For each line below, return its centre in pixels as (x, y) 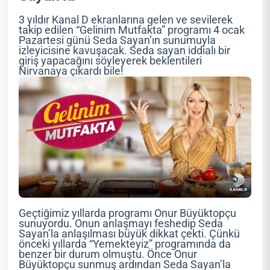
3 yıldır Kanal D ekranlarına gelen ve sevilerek (126, 20)
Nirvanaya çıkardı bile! (71, 71)
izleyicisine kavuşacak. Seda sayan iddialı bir (125, 51)
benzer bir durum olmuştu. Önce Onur (108, 254)
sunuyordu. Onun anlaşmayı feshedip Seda (121, 223)
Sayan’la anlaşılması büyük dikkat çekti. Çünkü (130, 234)
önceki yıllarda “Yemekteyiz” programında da (125, 244)
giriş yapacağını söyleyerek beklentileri (111, 61)
